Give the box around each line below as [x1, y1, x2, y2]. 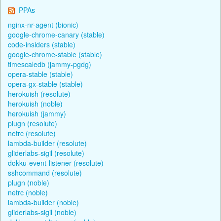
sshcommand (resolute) [8, 167, 82, 178]
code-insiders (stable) [8, 39, 75, 49]
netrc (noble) [8, 187, 48, 197]
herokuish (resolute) [8, 88, 71, 99]
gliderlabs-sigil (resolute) [8, 147, 84, 158]
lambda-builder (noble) [8, 197, 79, 207]
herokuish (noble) [8, 98, 63, 109]
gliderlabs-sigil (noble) [8, 207, 76, 217]
